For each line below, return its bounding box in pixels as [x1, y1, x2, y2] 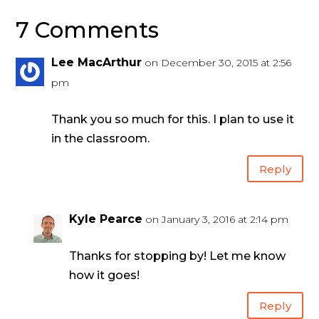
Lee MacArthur [51, 56, 142, 70]
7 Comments [16, 16, 159, 44]
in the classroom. [51, 132, 150, 146]
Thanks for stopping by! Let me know [69, 249, 286, 263]
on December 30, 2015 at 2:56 [145, 56, 292, 70]
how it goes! [69, 268, 140, 283]
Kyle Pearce [69, 212, 143, 226]
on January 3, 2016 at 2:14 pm [145, 213, 289, 226]
